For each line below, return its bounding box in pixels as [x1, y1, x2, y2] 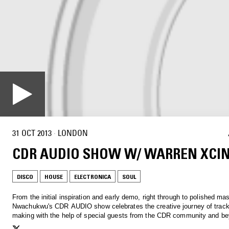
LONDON [58, 128, 88, 139]
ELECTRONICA [74, 172, 111, 180]
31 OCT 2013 [12, 128, 52, 139]
